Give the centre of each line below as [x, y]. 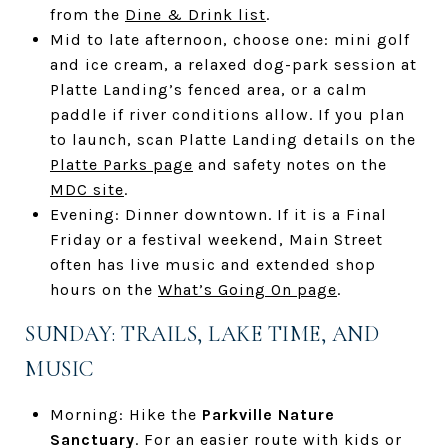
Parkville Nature [268, 414]
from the [87, 14]
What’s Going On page [247, 289]
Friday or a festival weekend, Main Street [216, 239]
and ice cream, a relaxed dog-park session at [233, 64]
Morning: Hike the [125, 414]
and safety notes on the [289, 164]
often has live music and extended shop [212, 264]
